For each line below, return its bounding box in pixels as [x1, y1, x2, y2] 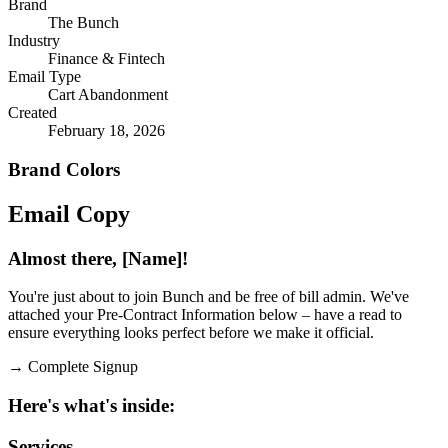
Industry [8, 32, 60, 50]
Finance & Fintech [48, 50, 165, 68]
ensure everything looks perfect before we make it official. [8, 324, 374, 342]
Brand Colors [8, 158, 120, 180]
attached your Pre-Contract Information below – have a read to [8, 306, 402, 324]
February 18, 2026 [48, 122, 165, 140]
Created [8, 104, 57, 122]
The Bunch [48, 14, 119, 32]
